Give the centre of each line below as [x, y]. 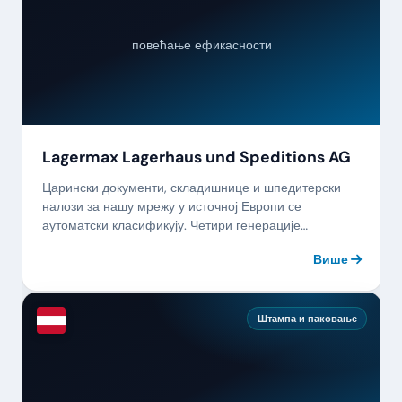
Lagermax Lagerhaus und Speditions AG [196, 157]
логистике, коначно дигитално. [131, 245]
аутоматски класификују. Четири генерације [171, 226]
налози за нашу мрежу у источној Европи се [171, 207]
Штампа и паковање [307, 318]
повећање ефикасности [202, 44]
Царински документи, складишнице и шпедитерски [191, 188]
